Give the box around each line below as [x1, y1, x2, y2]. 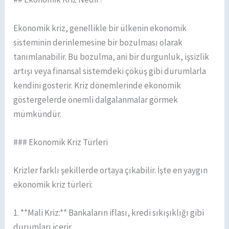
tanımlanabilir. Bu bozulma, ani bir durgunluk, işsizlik [13, 51, 210, 62]
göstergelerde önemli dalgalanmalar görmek [13, 94, 178, 105]
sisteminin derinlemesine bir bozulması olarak [13, 36, 183, 48]
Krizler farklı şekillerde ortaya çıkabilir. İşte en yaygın [13, 164, 208, 176]
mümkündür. [13, 108, 62, 120]
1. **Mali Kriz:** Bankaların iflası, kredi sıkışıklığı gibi [13, 207, 204, 219]
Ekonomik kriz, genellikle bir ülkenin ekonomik [13, 22, 187, 34]
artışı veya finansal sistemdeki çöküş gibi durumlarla [13, 65, 207, 77]
